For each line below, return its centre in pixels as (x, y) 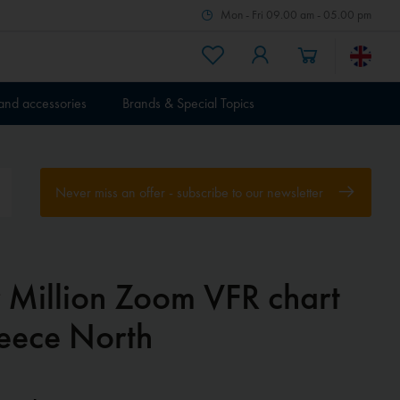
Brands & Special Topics (188, 103)
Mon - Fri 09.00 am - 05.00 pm (296, 14)
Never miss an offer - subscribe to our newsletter (191, 193)
